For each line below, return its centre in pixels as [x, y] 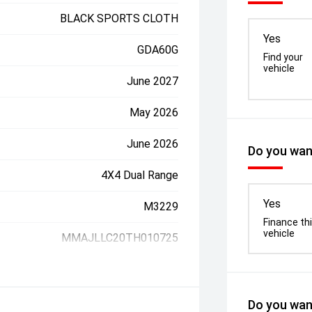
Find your [283, 57]
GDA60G [158, 50]
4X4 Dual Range [140, 175]
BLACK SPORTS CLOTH [119, 18]
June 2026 [153, 144]
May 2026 [154, 112]
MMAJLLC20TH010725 [120, 238]
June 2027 [153, 81]
